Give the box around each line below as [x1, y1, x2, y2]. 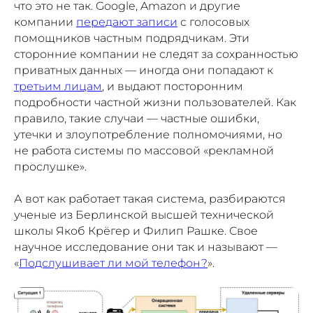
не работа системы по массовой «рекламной [14, 144, 274, 158]
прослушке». [14, 160, 89, 174]
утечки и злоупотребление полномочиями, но [14, 128, 282, 142]
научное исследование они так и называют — [14, 240, 277, 254]
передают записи [76, 15, 177, 29]
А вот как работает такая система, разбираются [14, 192, 286, 206]
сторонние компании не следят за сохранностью [14, 48, 298, 61]
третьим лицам [14, 80, 102, 94]
